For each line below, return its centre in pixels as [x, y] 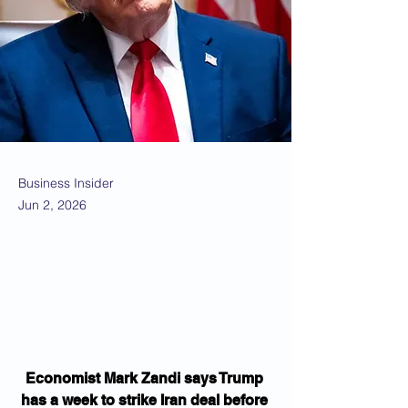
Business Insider [66, 183]
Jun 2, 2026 [52, 205]
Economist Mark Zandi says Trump [146, 378]
